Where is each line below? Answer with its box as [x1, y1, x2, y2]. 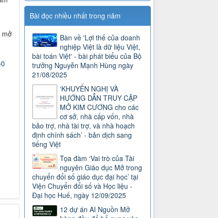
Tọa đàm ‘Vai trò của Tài [60, 153, 135, 163]
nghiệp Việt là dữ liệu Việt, [60, 42, 141, 52]
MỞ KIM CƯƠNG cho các [60, 102, 139, 112]
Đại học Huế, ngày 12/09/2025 [32, 190, 127, 200]
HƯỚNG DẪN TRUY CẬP [60, 93, 138, 103]
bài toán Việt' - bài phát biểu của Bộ [32, 51, 142, 61]
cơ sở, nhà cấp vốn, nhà [60, 111, 134, 122]
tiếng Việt [32, 139, 61, 149]
